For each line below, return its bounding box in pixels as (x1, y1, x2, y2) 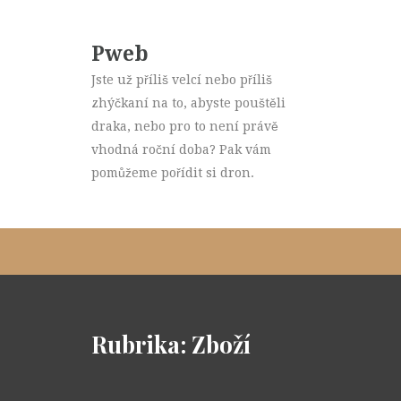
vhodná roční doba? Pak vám (91, 142, 271, 157)
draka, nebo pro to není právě (91, 119, 278, 133)
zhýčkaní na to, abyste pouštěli (91, 96, 286, 110)
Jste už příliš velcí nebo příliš (91, 73, 272, 87)
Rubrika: (91, 328, 192, 360)
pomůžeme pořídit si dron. (91, 166, 254, 180)
